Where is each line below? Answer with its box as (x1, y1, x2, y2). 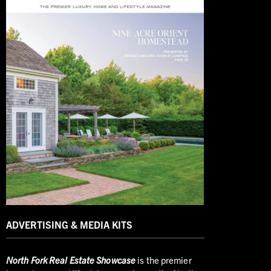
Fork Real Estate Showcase (28, 253, 136, 266)
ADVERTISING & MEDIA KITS (6, 218, 132, 230)
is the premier (135, 253, 192, 266)
